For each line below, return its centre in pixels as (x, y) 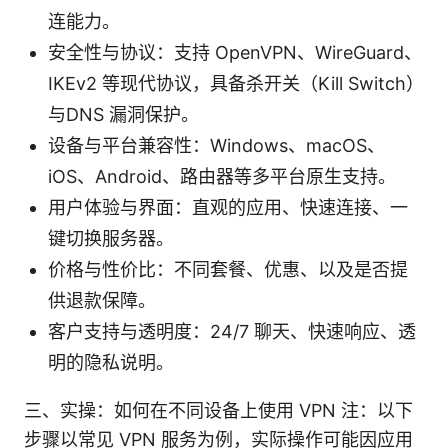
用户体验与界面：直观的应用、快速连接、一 (228, 207)
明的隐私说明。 (111, 362)
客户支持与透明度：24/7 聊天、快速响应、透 (232, 331)
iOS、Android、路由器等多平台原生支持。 (222, 176)
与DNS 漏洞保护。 (123, 114)
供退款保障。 (102, 300)
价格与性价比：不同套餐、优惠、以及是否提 (228, 269)
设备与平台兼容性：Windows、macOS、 (216, 145)
